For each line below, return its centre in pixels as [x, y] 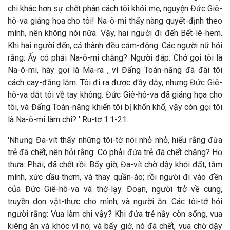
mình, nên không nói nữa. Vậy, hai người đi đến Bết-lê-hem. [115, 33]
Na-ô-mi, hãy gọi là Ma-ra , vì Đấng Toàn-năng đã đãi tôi [115, 70]
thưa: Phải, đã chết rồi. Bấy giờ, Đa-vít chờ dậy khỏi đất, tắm [115, 165]
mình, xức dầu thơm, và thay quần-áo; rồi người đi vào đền [115, 177]
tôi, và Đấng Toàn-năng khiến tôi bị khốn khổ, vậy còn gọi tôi [115, 107]
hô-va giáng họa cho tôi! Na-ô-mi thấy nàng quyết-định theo [115, 21]
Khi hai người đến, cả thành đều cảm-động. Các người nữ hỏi [115, 45]
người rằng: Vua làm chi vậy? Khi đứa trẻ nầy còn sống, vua [115, 214]
